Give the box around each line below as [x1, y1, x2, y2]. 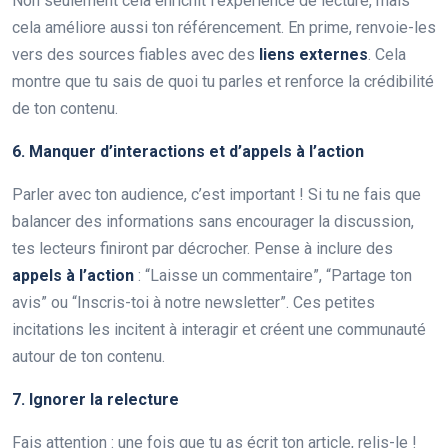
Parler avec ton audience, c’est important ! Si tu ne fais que [12, 184, 421, 204]
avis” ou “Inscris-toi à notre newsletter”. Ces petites [12, 292, 375, 312]
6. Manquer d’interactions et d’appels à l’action [12, 141, 364, 161]
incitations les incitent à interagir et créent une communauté [12, 319, 426, 339]
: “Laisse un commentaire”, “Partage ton [134, 265, 412, 285]
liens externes [259, 44, 368, 64]
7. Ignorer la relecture [12, 389, 179, 409]
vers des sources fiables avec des [12, 44, 259, 64]
